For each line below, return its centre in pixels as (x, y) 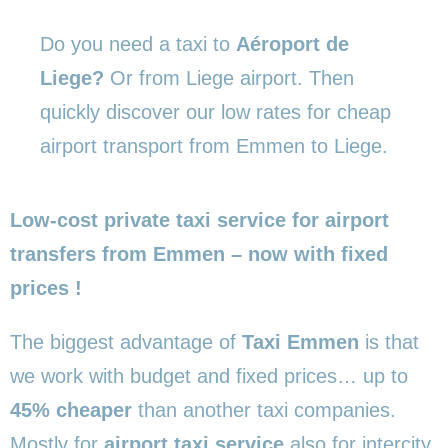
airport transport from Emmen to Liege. (214, 145)
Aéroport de (292, 43)
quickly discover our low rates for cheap (215, 111)
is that (389, 341)
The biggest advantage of (126, 341)
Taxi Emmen (300, 341)
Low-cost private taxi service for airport (199, 219)
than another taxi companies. (264, 409)
